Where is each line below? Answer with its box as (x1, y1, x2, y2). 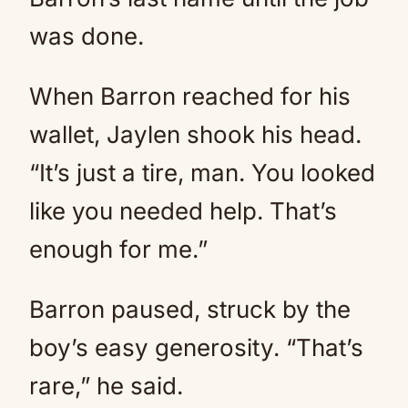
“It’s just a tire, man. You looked (29, 158, 375, 187)
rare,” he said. (29, 372, 183, 400)
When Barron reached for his (29, 82, 351, 110)
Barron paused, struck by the (29, 295, 351, 323)
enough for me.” (29, 235, 208, 263)
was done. (29, 22, 144, 50)
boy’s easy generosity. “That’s (29, 333, 363, 362)
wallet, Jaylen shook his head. (29, 120, 362, 148)
